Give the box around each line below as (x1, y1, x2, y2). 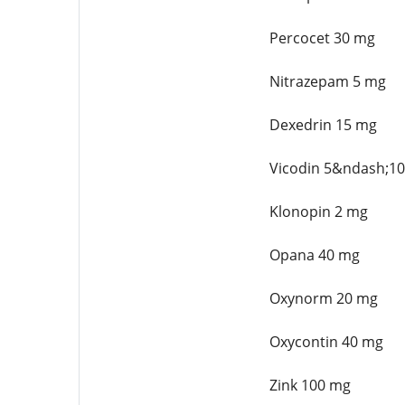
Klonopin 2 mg (268, 202, 368, 221)
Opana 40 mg (268, 245, 360, 265)
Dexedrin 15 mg (268, 115, 377, 135)
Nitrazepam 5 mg (268, 71, 386, 91)
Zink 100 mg (268, 375, 351, 395)
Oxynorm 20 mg (268, 288, 378, 308)
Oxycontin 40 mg (268, 332, 383, 352)
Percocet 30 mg (268, 28, 375, 48)
